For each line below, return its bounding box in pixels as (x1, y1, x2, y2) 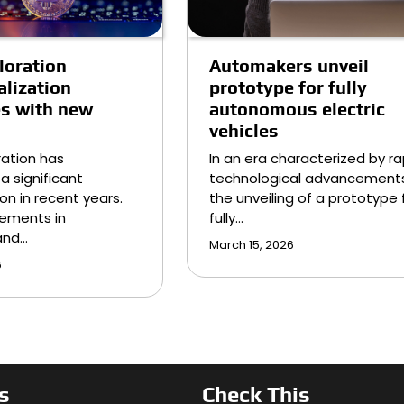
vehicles (208, 119, 279, 141)
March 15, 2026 (208, 236, 294, 252)
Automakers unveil (208, 54, 369, 76)
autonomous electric (208, 97, 385, 119)
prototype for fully (208, 76, 367, 97)
